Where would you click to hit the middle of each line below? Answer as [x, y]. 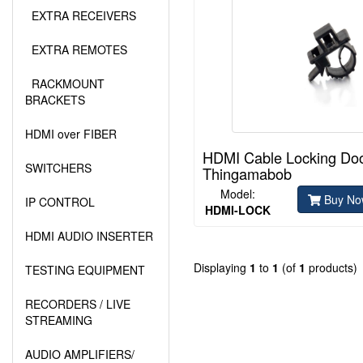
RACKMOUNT [65, 83]
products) [331, 268]
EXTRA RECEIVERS [81, 15]
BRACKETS [55, 100]
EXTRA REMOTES [76, 49]
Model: [238, 194]
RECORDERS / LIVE [78, 304]
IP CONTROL [60, 202]
